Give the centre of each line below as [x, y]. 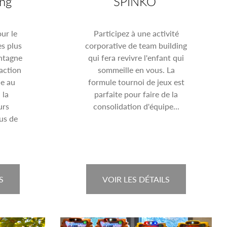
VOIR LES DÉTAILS [136, 179]
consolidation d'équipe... [136, 106]
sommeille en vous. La [136, 69]
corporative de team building [136, 45]
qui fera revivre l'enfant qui [136, 57]
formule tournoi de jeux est [136, 82]
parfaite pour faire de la [136, 94]
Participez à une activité [136, 33]
